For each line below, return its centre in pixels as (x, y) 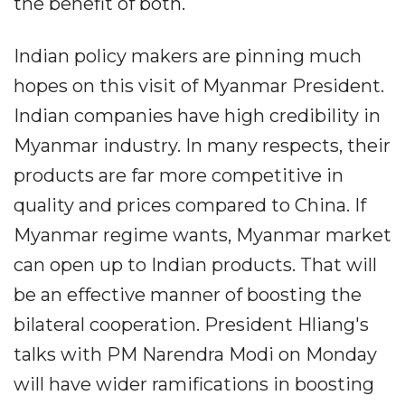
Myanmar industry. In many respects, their (202, 146)
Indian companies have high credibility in (197, 116)
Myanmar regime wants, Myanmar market (202, 235)
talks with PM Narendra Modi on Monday (195, 354)
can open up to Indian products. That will (195, 265)
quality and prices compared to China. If (190, 205)
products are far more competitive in (179, 175)
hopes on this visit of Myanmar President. (199, 86)
